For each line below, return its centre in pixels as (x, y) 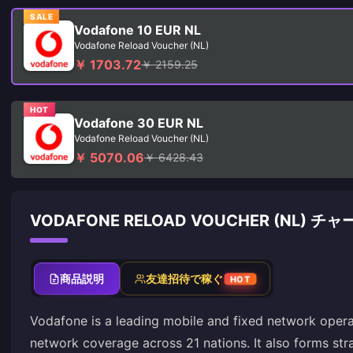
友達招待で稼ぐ (184, 279)
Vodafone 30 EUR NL (139, 123)
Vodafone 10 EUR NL (137, 30)
